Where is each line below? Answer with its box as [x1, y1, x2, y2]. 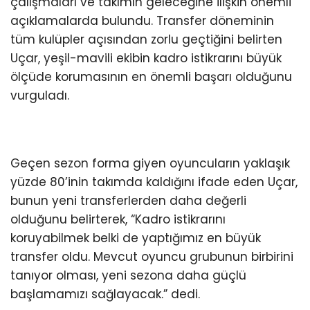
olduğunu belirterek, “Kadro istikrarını [10, 211, 226, 228]
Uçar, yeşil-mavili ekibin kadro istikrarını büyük [10, 50, 282, 67]
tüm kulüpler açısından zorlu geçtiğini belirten [10, 31, 282, 48]
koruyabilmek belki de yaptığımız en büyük [10, 230, 261, 247]
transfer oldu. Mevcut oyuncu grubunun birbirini [10, 248, 293, 266]
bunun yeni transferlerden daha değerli [10, 192, 246, 210]
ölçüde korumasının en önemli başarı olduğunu [10, 69, 292, 86]
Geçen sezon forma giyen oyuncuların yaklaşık [10, 155, 290, 172]
